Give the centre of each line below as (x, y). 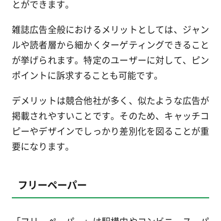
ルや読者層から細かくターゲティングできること (110, 45)
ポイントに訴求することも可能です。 (87, 75)
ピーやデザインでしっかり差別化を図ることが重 (110, 131)
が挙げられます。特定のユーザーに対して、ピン (110, 60)
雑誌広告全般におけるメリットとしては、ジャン (110, 29)
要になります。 (43, 146)
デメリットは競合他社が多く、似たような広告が (110, 100)
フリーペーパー (52, 184)
